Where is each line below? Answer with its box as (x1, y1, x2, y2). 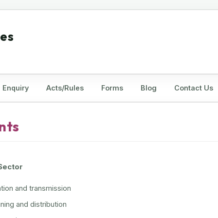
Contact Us (174, 84, 213, 92)
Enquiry (2, 84, 29, 92)
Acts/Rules (46, 84, 84, 92)
